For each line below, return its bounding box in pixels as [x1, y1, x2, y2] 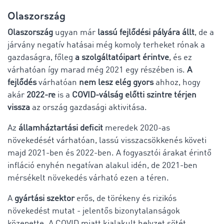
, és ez [169, 53, 192, 62]
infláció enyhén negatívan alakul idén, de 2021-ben [7, 161, 197, 170]
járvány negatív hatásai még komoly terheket [7, 40, 175, 49]
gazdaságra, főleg [7, 53, 75, 62]
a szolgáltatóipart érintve [75, 53, 169, 62]
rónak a [177, 40, 205, 49]
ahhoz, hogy [153, 78, 200, 87]
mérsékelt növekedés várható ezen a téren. [7, 173, 169, 182]
